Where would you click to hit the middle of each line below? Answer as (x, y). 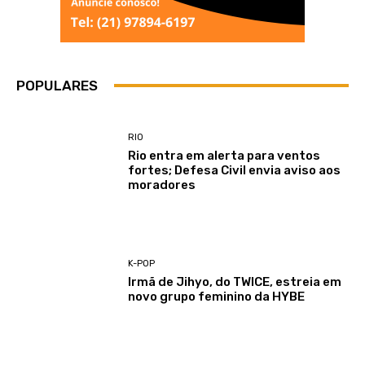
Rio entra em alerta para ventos (224, 155)
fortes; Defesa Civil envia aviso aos (235, 170)
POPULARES (57, 85)
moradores (162, 185)
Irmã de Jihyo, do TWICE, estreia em (235, 281)
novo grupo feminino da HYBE (217, 296)
